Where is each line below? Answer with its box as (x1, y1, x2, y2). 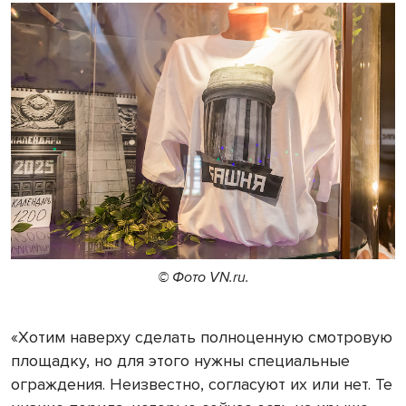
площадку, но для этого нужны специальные (11, 350, 350, 371)
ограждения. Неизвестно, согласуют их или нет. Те (11, 373, 392, 394)
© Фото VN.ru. (157, 267, 249, 286)
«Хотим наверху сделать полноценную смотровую (11, 326, 392, 347)
